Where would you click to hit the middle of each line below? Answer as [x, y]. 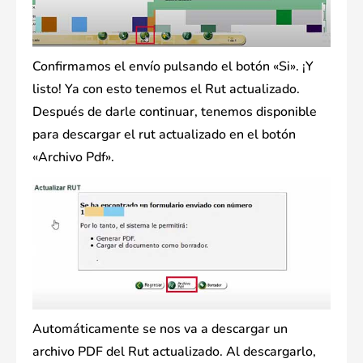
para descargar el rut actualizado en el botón [164, 135]
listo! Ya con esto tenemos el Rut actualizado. [166, 90]
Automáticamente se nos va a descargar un [160, 329]
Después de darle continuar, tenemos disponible [175, 112]
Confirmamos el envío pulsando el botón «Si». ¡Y [173, 67]
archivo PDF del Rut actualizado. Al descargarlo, [174, 351]
